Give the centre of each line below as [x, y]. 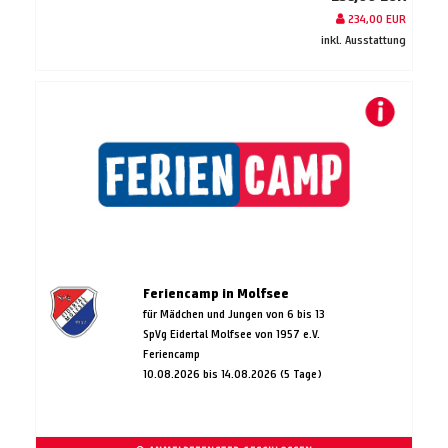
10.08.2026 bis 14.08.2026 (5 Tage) [232, 373]
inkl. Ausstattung [363, 39]
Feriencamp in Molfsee [215, 293]
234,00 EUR [375, 18]
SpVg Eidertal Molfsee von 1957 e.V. [231, 333]
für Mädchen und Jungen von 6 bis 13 [233, 313]
